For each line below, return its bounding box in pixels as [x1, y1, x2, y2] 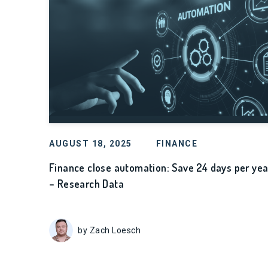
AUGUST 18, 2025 [49, 139, 132, 148]
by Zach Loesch [78, 225, 141, 235]
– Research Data [49, 177, 124, 190]
